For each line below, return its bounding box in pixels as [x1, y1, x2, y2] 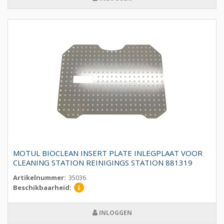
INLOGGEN [97, 208, 132, 217]
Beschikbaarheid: [13, 183, 71, 192]
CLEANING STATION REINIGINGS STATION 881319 [13, 157, 192, 168]
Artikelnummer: [13, 173, 66, 182]
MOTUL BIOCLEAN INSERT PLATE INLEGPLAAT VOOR [13, 148, 202, 158]
